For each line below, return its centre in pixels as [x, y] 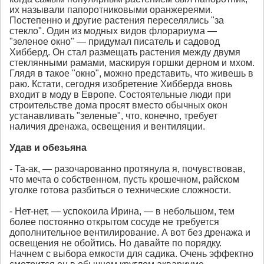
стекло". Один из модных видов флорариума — [113, 31]
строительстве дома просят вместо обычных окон [118, 105]
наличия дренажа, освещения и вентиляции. [107, 127]
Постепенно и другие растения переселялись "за [117, 21]
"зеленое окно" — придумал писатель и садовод [115, 42]
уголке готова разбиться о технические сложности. [120, 190]
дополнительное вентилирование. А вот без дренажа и [130, 233]
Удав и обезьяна [48, 148]
